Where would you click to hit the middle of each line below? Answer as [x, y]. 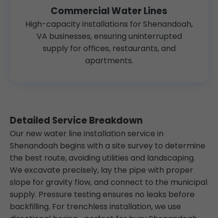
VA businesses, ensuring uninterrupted [109, 36]
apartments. [109, 61]
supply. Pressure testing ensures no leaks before [102, 194]
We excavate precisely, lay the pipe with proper [101, 170]
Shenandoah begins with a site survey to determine [108, 146]
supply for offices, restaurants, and [109, 48]
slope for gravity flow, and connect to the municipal [109, 182]
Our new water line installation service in [87, 134]
